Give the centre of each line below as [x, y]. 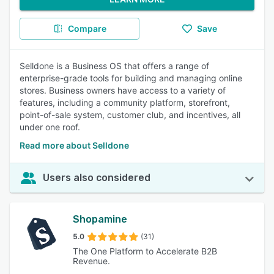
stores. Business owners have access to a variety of [123, 90]
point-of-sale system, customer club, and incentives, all [130, 115]
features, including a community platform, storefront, [125, 102]
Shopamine [100, 219]
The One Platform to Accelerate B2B [145, 251]
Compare [87, 28]
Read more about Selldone [74, 145]
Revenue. [92, 261]
